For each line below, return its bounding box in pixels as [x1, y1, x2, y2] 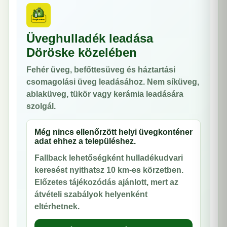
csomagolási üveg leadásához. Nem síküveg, [26, 78, 199, 86]
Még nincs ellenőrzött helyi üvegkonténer [34, 128, 193, 136]
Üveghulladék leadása [26, 31, 153, 45]
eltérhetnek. [34, 202, 80, 211]
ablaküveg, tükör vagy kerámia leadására [26, 90, 183, 98]
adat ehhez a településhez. [34, 137, 136, 145]
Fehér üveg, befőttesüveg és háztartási [26, 65, 175, 74]
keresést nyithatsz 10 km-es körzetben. [34, 166, 183, 174]
